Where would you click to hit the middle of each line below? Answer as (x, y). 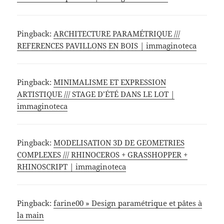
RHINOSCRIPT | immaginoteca (72, 167)
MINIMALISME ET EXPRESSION (110, 82)
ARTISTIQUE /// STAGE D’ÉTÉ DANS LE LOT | (96, 94)
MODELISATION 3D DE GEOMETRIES (119, 143)
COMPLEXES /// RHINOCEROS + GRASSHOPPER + (102, 155)
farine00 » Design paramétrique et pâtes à (128, 203)
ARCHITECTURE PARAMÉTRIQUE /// (117, 34)
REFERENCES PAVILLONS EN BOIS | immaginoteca (107, 46)
